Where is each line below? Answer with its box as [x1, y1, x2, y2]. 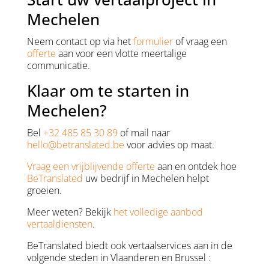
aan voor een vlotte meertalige [55, 47, 187, 61]
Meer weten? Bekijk [26, 205, 113, 219]
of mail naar [117, 126, 170, 140]
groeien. [26, 184, 62, 198]
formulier [133, 35, 173, 49]
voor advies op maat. [124, 138, 214, 152]
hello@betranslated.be [26, 138, 124, 152]
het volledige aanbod [113, 205, 203, 219]
